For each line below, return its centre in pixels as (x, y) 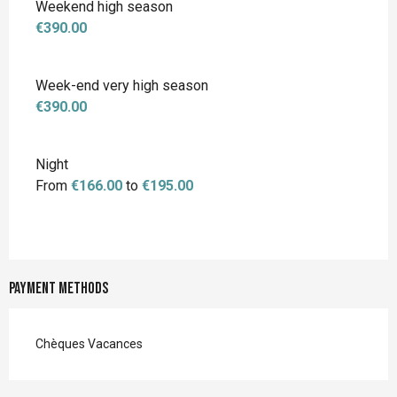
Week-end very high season (122, 85)
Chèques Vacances (89, 343)
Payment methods (58, 288)
